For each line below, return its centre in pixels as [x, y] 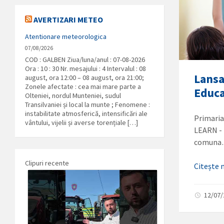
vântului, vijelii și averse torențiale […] [81, 122]
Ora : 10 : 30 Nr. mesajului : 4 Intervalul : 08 [85, 68]
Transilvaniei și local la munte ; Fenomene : [87, 104]
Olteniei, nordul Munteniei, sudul [73, 95]
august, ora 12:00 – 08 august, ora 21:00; [84, 77]
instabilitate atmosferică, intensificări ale [86, 113]
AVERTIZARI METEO [68, 19]
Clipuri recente [47, 163]
